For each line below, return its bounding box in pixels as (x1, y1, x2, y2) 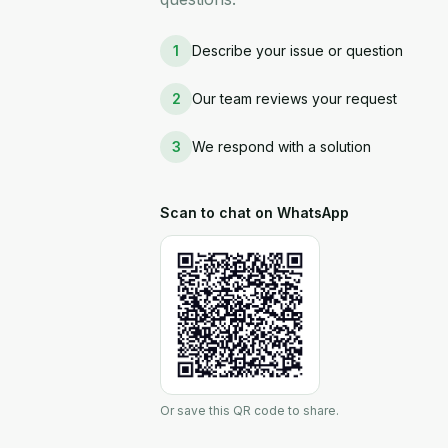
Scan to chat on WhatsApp (160, 204, 349, 221)
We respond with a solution (192, 138, 371, 155)
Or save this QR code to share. (160, 403, 339, 418)
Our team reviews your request (192, 90, 397, 107)
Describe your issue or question (192, 42, 403, 59)
